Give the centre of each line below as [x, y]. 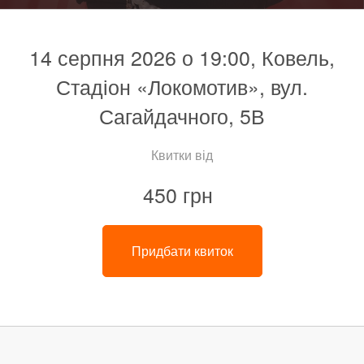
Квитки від [182, 155]
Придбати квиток [182, 251]
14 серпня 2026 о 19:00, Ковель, [182, 57]
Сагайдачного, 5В [182, 116]
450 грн [178, 195]
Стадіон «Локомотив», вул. [182, 87]
